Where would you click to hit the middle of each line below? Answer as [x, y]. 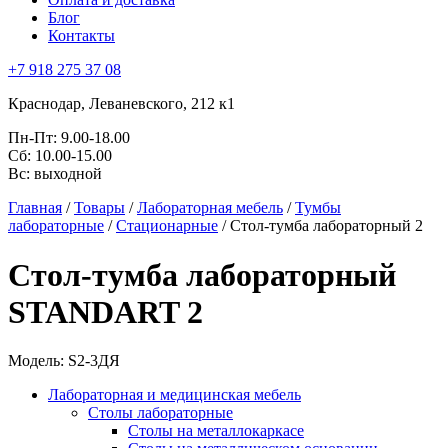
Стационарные [167, 226]
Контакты [81, 36]
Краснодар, [48, 104]
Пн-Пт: [32, 138]
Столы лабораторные [160, 413]
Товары [99, 208]
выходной [66, 174]
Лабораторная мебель [210, 208]
